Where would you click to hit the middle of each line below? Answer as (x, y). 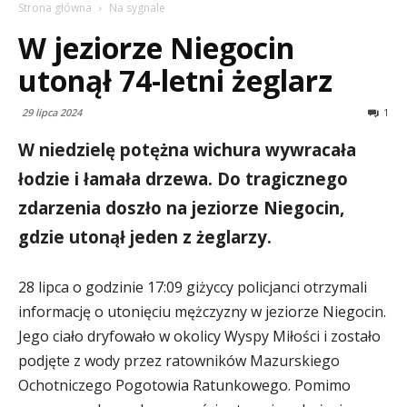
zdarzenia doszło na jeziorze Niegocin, (181, 208)
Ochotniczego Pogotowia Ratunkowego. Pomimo (184, 385)
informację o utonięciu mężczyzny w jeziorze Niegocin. (202, 312)
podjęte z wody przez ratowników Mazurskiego (179, 361)
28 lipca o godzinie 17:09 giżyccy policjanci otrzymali (193, 287)
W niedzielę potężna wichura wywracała (187, 149)
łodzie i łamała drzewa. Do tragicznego (183, 179)
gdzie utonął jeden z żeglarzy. (147, 237)
